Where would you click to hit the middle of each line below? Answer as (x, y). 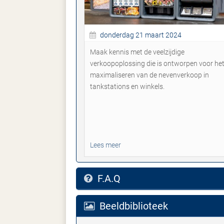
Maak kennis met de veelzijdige (137, 52)
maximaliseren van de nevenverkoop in (149, 75)
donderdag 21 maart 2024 (140, 35)
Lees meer (105, 145)
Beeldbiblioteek (132, 206)
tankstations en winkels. (127, 87)
